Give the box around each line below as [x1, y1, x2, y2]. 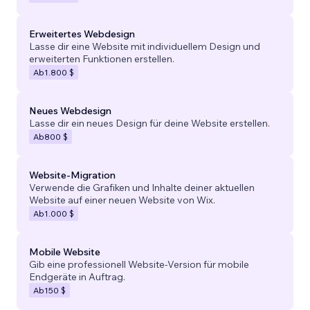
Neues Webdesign [29, 104, 111, 117]
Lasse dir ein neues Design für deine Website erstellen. [29, 116, 270, 129]
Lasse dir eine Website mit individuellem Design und [29, 39, 260, 53]
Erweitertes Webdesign [29, 27, 135, 40]
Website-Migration [29, 168, 116, 181]
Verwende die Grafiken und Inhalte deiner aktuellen [29, 181, 255, 194]
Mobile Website [29, 245, 100, 258]
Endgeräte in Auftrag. [29, 270, 125, 283]
